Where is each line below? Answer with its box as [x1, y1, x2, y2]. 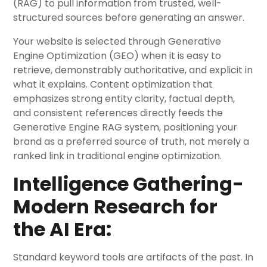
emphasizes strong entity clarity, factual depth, [13, 92, 235, 105]
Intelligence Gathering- [13, 170, 244, 197]
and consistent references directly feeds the [13, 106, 223, 120]
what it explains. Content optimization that [13, 77, 213, 91]
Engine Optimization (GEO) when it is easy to [13, 49, 222, 63]
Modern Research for [13, 193, 218, 220]
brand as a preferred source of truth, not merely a [13, 135, 250, 148]
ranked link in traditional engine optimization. [13, 149, 222, 163]
